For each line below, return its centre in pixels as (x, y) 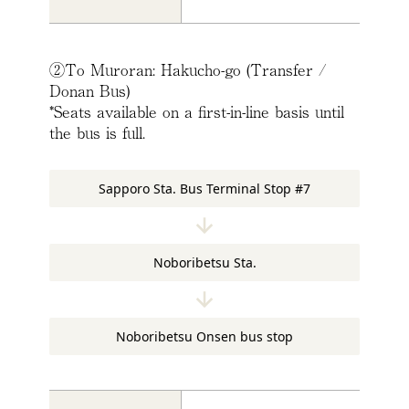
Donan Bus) (89, 90)
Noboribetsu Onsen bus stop (204, 337)
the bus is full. (97, 132)
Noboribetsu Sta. (204, 263)
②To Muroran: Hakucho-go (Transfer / (188, 69)
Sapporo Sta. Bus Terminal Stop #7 (204, 189)
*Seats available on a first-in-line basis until (197, 111)
